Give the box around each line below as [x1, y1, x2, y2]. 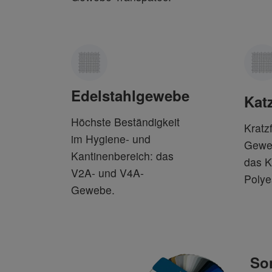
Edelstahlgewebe [71, 85, 189, 106]
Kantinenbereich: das [71, 148, 174, 163]
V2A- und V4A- [71, 165, 144, 180]
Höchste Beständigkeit [71, 114, 180, 129]
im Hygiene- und [71, 131, 151, 146]
